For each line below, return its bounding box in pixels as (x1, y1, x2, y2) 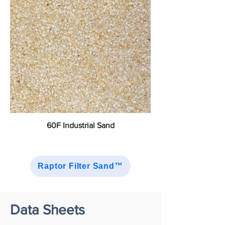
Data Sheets (10, 202, 85, 217)
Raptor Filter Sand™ (38, 162, 123, 170)
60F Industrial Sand (46, 121, 115, 130)
